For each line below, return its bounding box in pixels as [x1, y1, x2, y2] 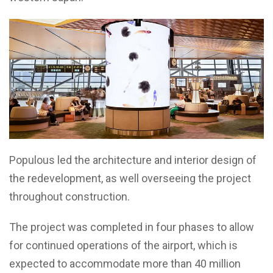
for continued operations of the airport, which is [9, 238, 238, 252]
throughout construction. [9, 190, 130, 203]
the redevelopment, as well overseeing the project [9, 171, 251, 185]
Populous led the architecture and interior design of [9, 153, 257, 166]
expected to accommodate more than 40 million [9, 257, 241, 270]
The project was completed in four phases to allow [9, 220, 254, 233]
